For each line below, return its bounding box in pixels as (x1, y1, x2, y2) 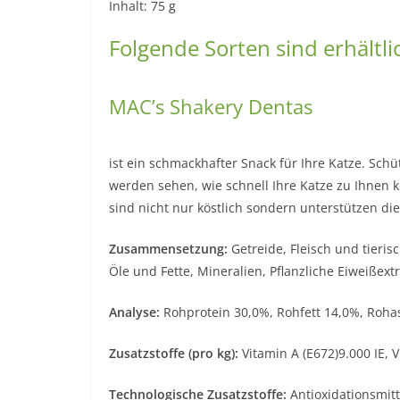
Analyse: (109, 303, 160, 321)
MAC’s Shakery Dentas (109, 92, 312, 120)
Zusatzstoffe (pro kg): (109, 344, 238, 362)
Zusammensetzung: (109, 239, 228, 257)
